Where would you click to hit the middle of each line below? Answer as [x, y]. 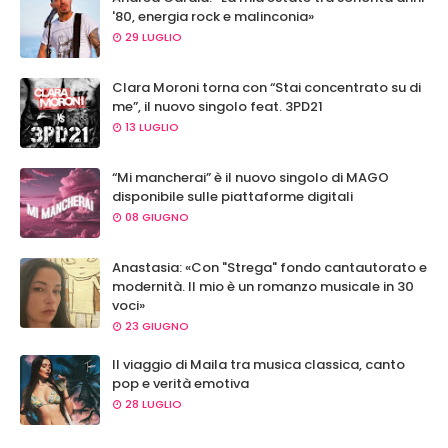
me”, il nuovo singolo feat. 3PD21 [217, 106]
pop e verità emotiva [180, 383]
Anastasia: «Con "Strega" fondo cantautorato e [269, 267]
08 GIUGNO [157, 217]
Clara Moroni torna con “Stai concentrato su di [266, 87]
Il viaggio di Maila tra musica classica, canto [258, 364]
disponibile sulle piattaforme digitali [232, 196]
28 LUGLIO [153, 404]
